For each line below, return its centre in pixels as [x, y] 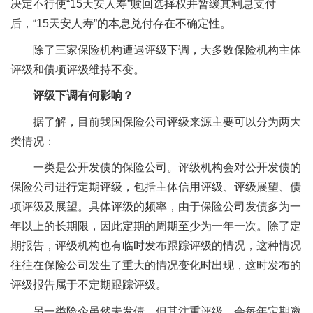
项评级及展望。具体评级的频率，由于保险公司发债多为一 [156, 207]
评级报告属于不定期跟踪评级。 [89, 285]
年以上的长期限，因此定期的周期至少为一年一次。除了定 [156, 226]
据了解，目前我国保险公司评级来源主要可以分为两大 [167, 122]
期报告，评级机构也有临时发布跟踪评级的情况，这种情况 [156, 246]
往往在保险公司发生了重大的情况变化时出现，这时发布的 [156, 265]
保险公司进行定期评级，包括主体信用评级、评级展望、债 [156, 187]
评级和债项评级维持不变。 [78, 69]
